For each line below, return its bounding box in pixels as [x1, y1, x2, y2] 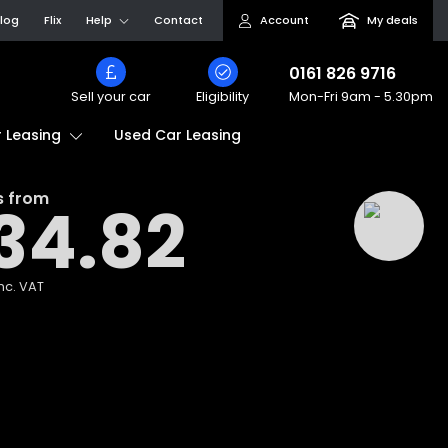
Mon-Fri [289, 88, 341, 105]
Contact [154, 12, 203, 28]
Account [260, 12, 309, 28]
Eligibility [196, 88, 249, 105]
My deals [367, 12, 418, 28]
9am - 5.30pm [341, 88, 433, 105]
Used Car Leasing [114, 124, 241, 145]
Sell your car [71, 88, 151, 105]
